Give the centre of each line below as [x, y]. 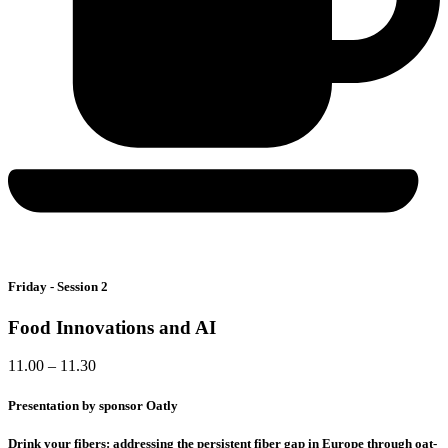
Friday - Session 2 [58, 286]
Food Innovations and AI [112, 327]
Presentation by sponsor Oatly [93, 405]
